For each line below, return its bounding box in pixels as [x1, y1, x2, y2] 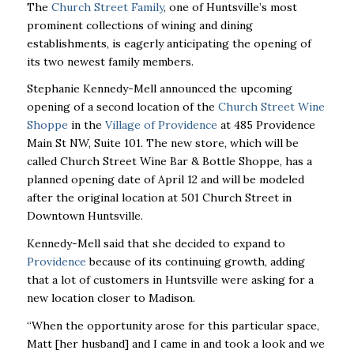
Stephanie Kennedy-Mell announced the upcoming [26, 81, 292, 96]
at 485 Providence [217, 118, 315, 133]
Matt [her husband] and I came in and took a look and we [26, 337, 325, 352]
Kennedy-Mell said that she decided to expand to [26, 236, 285, 251]
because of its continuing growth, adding [85, 254, 305, 269]
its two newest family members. [26, 54, 197, 69]
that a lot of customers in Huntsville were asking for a [26, 273, 314, 288]
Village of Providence [104, 118, 217, 133]
